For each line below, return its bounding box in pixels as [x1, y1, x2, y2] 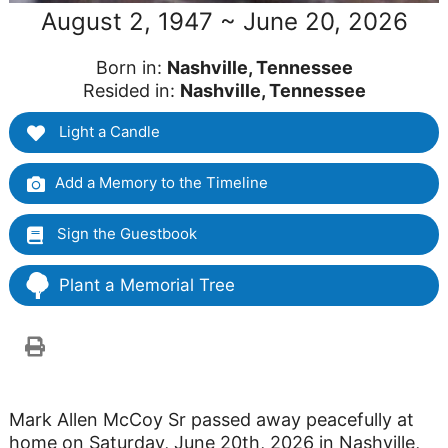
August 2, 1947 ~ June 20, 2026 [40, 7, 408, 37]
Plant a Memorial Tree [58, 275, 235, 296]
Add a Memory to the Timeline [54, 173, 268, 193]
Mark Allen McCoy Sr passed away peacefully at [8, 409, 414, 431]
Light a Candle [54, 122, 160, 142]
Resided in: [82, 80, 180, 102]
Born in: [95, 57, 167, 79]
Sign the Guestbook [52, 224, 197, 244]
